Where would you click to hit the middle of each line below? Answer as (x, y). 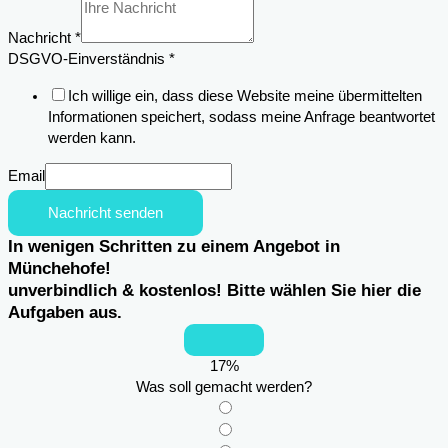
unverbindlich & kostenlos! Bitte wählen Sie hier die (214, 291)
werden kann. (92, 137)
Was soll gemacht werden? (224, 387)
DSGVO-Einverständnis (88, 59)
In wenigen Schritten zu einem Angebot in (174, 247)
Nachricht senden (105, 213)
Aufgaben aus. (65, 313)
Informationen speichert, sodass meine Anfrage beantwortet (241, 116)
